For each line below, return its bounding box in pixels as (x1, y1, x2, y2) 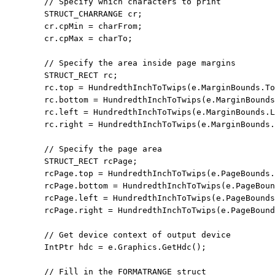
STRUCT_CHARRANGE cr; (5, 9, 142, 19)
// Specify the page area (44, 144, 162, 154)
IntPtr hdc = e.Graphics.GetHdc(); (5, 242, 206, 252)
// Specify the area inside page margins (44, 58, 236, 68)
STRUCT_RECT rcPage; (5, 157, 137, 166)
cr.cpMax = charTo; (5, 34, 133, 44)
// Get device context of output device (44, 230, 231, 240)
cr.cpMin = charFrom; (5, 21, 142, 31)
